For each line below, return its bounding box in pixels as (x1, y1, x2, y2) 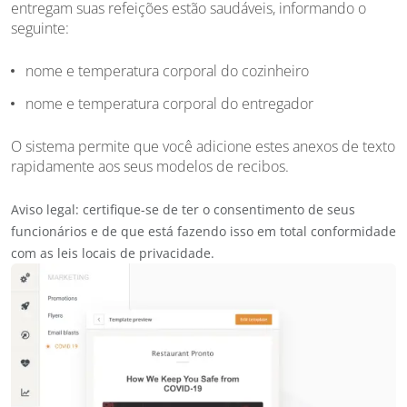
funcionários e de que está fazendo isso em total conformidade (11, 222, 396, 240)
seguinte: (11, 17, 69, 38)
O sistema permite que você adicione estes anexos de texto (11, 135, 395, 156)
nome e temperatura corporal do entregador (25, 93, 313, 114)
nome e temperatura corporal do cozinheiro (25, 60, 309, 81)
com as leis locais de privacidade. (11, 243, 214, 262)
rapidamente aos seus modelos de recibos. (11, 155, 289, 176)
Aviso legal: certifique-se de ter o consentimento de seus (11, 200, 355, 218)
